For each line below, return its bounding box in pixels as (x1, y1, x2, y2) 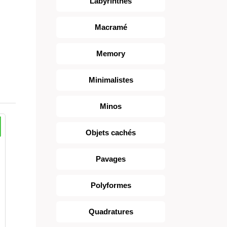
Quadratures (88, 207, 133, 216)
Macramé (94, 23, 127, 31)
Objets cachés (86, 128, 136, 137)
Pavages (96, 155, 126, 163)
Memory (96, 49, 125, 58)
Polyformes (90, 181, 131, 190)
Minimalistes (88, 75, 133, 84)
